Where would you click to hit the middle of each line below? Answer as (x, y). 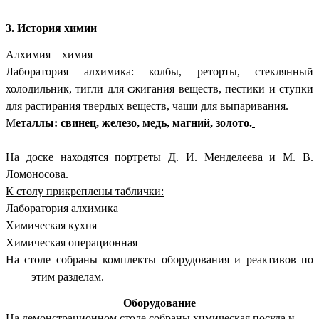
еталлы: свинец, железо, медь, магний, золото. (134, 123)
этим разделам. (68, 277)
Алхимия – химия (49, 55)
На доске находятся (61, 157)
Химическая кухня (51, 226)
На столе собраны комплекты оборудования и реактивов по (159, 260)
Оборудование (159, 303)
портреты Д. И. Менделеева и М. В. (214, 157)
